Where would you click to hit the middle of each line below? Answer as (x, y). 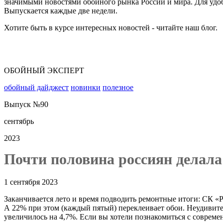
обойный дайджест (36, 87)
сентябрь (19, 121)
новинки (86, 87)
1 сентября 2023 (31, 182)
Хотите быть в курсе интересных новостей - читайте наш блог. (111, 28)
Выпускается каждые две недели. (61, 11)
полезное (118, 87)
